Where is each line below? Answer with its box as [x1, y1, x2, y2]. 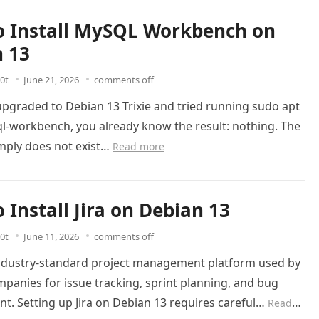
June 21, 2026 [23, 73, 79, 87]
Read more [113, 140, 164, 154]
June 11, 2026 [23, 230, 79, 244]
